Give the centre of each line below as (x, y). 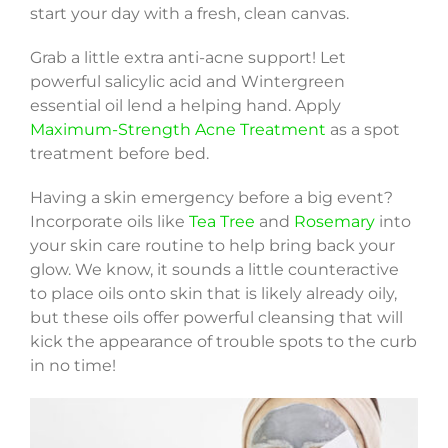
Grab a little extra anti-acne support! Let (187, 58)
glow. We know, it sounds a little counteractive (214, 270)
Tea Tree (221, 222)
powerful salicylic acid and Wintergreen (187, 82)
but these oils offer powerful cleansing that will (216, 318)
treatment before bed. (119, 154)
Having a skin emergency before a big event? (211, 198)
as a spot (362, 130)
